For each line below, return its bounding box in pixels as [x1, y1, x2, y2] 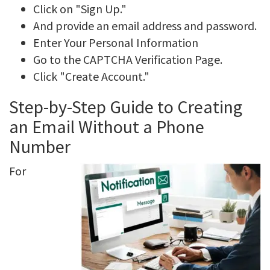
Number [9, 135, 71, 158]
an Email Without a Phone [9, 115, 204, 138]
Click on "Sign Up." [33, 1, 127, 16]
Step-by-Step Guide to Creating [9, 95, 242, 118]
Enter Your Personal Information [33, 35, 198, 50]
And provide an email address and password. [33, 18, 257, 33]
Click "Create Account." [33, 69, 149, 84]
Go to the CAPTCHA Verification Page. [33, 52, 222, 67]
